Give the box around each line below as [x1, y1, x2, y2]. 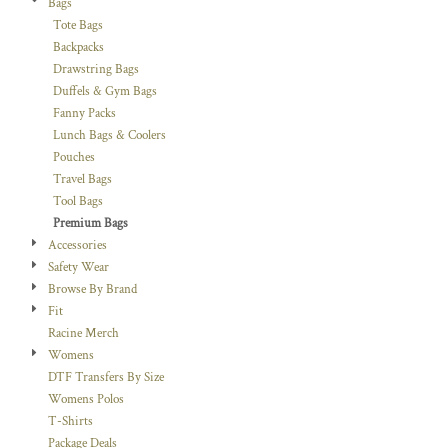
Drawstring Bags [53, 61, 139, 78]
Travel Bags [53, 171, 112, 188]
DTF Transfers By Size [48, 369, 164, 386]
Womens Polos [48, 391, 124, 408]
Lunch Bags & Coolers [53, 127, 166, 144]
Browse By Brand [48, 281, 137, 298]
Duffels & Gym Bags [53, 83, 157, 100]
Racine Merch [48, 325, 119, 342]
